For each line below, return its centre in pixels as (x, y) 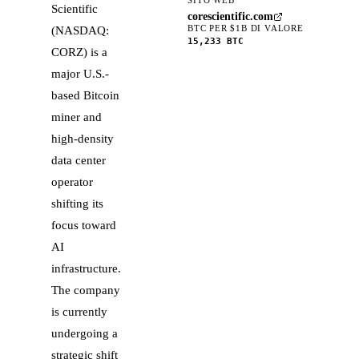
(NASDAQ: (80, 30)
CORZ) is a (79, 52)
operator (72, 182)
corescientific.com (231, 16)
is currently (79, 311)
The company (86, 290)
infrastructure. (86, 268)
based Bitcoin (85, 95)
